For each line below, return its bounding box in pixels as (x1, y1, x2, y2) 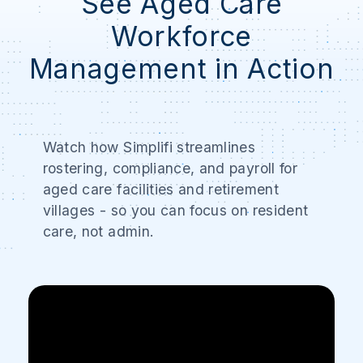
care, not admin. (42, 223, 155, 240)
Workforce (110, 19, 253, 53)
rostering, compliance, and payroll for (42, 160, 298, 177)
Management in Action (28, 52, 335, 85)
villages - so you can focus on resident (42, 202, 309, 219)
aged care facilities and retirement (42, 181, 279, 198)
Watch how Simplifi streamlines (42, 139, 256, 156)
